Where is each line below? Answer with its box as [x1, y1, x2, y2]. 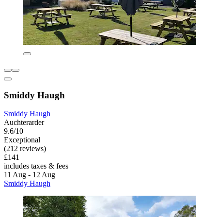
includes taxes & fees [4, 162, 68, 170]
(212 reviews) [4, 144, 46, 153]
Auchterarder [4, 118, 44, 127]
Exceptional [4, 136, 40, 144]
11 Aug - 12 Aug [4, 170, 55, 179]
